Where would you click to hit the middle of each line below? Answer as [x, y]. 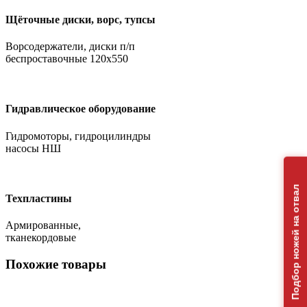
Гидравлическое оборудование [81, 109]
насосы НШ [33, 148]
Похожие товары [56, 264]
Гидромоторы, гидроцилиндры [78, 136]
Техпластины [39, 199]
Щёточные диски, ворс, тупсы [81, 19]
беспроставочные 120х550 [67, 59]
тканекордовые [41, 238]
